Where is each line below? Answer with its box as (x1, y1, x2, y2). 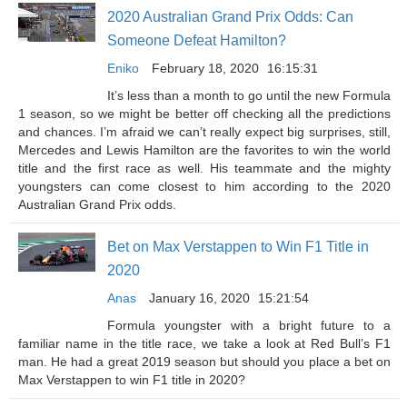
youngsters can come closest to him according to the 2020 (18, 179, 391, 194)
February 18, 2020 (152, 61, 259, 75)
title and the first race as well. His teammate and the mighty (18, 161, 391, 175)
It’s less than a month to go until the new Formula (107, 88, 391, 103)
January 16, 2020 (149, 291, 250, 305)
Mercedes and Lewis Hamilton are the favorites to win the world (18, 143, 391, 157)
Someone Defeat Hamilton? (107, 33, 286, 48)
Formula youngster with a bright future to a (107, 318, 391, 333)
